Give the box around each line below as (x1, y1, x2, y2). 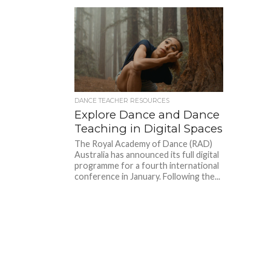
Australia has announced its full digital (74, 149, 220, 160)
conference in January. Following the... (74, 171, 221, 181)
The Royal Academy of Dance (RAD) (74, 138, 213, 149)
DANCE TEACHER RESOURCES (74, 96, 170, 105)
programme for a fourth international (74, 160, 220, 171)
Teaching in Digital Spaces (74, 121, 223, 135)
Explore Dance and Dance (74, 107, 220, 122)
